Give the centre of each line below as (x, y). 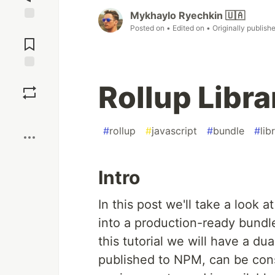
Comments (29, 39)
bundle (229, 131)
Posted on (148, 28)
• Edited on (186, 28)
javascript (174, 131)
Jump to (29, 29)
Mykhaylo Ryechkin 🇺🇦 (188, 16)
